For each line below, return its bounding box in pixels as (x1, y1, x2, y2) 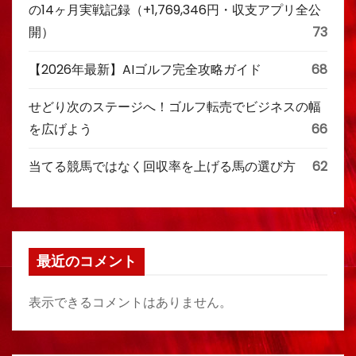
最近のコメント (37, 253, 137, 270)
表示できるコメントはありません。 (29, 293, 232, 311)
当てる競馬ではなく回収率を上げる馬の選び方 (29, 157, 296, 176)
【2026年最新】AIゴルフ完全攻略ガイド (29, 60, 261, 79)
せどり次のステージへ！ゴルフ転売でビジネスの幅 (29, 98, 321, 116)
